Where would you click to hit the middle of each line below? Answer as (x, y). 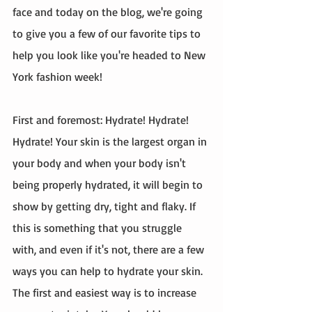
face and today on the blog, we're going (109, 12)
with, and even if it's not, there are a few (110, 249)
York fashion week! (59, 77)
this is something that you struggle (99, 228)
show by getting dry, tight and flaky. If (106, 206)
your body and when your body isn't (101, 163)
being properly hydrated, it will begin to (109, 185)
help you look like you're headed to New (110, 55)
